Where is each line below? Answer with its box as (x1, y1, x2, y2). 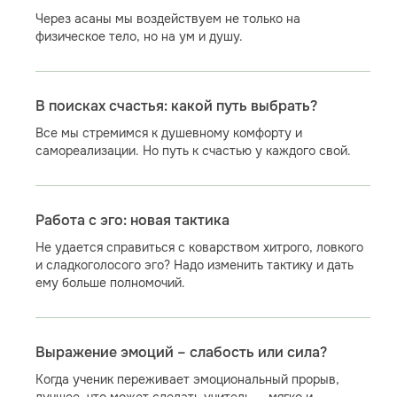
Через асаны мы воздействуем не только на (35, 11, 300, 27)
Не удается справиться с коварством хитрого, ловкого (35, 239, 363, 255)
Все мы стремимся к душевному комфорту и (35, 125, 302, 141)
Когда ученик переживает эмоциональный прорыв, (35, 371, 339, 387)
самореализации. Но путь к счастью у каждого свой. (35, 143, 351, 159)
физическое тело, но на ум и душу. (35, 28, 243, 44)
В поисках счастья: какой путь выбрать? (35, 97, 317, 115)
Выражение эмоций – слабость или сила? (35, 344, 327, 362)
